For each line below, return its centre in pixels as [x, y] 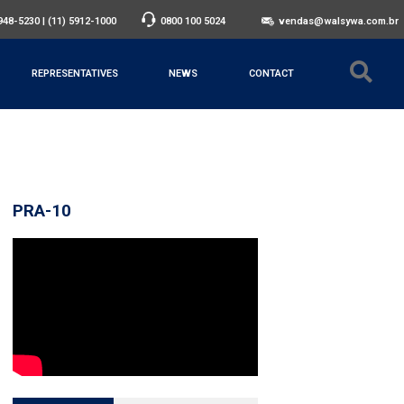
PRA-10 [42, 211]
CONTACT [271, 73]
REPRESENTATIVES [74, 73]
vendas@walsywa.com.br [339, 21]
